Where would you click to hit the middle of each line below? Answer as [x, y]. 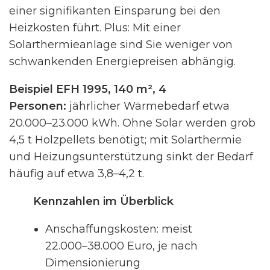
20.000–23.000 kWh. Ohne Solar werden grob [132, 123]
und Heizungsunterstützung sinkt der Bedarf [131, 157]
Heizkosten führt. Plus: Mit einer [95, 28]
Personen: [38, 106]
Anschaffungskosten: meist [119, 229]
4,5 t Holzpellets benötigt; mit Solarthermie [125, 140]
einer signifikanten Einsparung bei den [115, 11]
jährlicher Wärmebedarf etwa [148, 106]
